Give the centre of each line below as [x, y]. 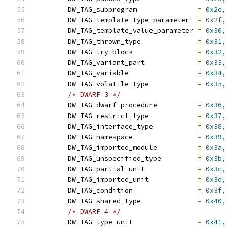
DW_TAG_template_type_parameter [194, 20]
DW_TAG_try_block [165, 52]
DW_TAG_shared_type [169, 201]
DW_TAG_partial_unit [171, 169]
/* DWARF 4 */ [94, 212]
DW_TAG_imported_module [177, 148]
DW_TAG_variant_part [171, 63]
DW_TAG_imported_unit [173, 180]
